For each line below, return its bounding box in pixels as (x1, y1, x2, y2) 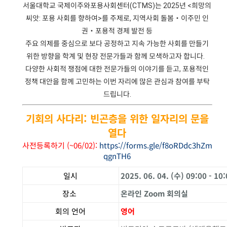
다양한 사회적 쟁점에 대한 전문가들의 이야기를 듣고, (25, 64, 183, 73)
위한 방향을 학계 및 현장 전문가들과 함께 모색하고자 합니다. (26, 52, 208, 60)
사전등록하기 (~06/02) (22, 139, 95, 150)
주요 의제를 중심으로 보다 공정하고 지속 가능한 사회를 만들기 (25, 39, 209, 48)
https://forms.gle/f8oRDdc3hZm (99, 139, 212, 150)
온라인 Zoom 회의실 (120, 187, 188, 199)
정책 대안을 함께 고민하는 (24, 77, 103, 86)
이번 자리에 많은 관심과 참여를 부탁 (103, 77, 210, 86)
